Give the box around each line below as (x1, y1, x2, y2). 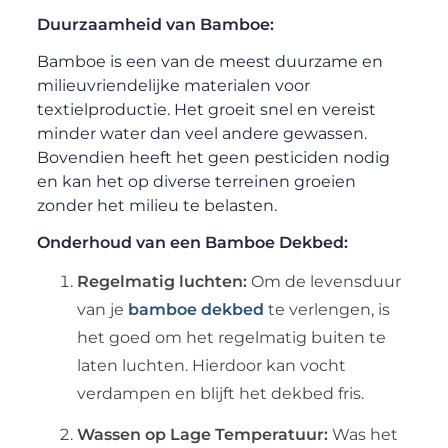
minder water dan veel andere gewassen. (36, 123, 367, 143)
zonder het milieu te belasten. (36, 195, 277, 215)
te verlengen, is (263, 299, 390, 319)
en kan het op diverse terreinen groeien (36, 171, 356, 191)
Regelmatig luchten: (76, 271, 247, 291)
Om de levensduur (246, 271, 401, 291)
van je (76, 299, 128, 319)
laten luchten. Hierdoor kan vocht (76, 355, 346, 375)
